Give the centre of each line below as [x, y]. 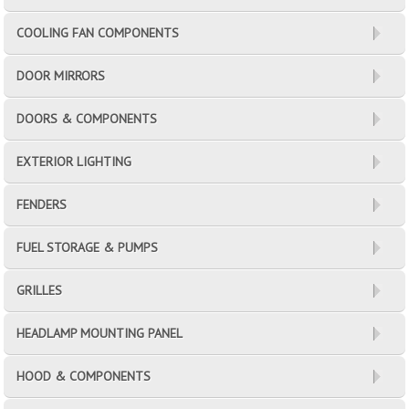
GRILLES [40, 291]
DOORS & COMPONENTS [87, 119]
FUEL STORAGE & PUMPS [88, 248]
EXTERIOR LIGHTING [74, 162]
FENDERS [42, 205]
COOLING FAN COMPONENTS [98, 33]
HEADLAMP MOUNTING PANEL [100, 334]
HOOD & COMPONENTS [84, 377]
